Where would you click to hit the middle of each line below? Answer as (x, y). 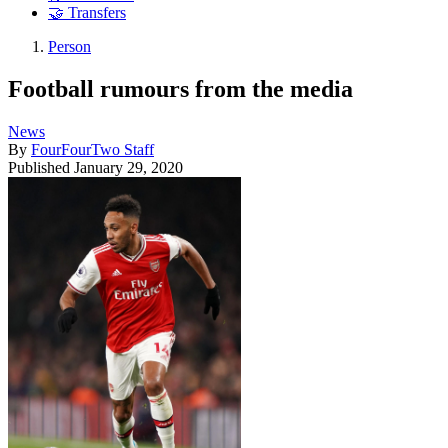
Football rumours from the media (180, 88)
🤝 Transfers (87, 13)
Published (41, 167)
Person (69, 47)
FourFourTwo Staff (92, 149)
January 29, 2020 (128, 167)
